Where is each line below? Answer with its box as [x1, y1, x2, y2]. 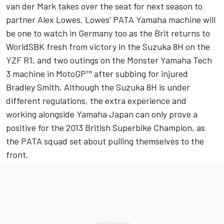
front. [6, 149, 28, 160]
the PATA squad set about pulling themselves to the [6, 135, 204, 147]
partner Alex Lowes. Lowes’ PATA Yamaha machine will [6, 14, 215, 25]
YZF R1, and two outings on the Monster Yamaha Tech [6, 54, 212, 66]
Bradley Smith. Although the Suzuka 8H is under [6, 81, 190, 93]
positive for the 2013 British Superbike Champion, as [6, 122, 205, 133]
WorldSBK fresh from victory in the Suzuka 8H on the [6, 41, 210, 52]
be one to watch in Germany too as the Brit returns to [6, 27, 210, 39]
